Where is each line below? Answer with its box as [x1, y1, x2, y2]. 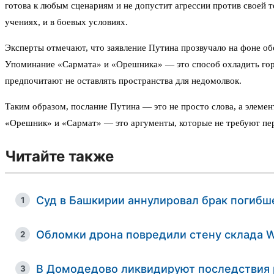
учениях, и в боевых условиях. [5, 17, 128, 28]
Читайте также [5, 147, 114, 166]
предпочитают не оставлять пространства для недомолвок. [5, 76, 242, 86]
